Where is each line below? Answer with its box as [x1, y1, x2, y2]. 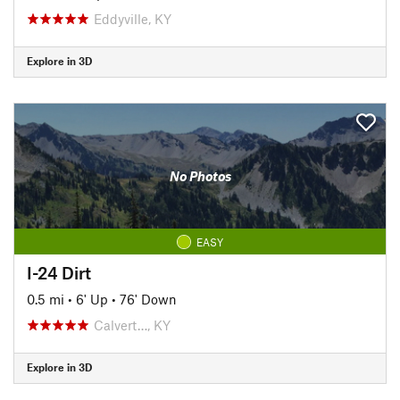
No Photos [169, 168, 231, 184]
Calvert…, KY [94, 316, 171, 333]
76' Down [120, 290, 177, 307]
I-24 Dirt [27, 262, 91, 283]
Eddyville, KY [94, 10, 171, 27]
